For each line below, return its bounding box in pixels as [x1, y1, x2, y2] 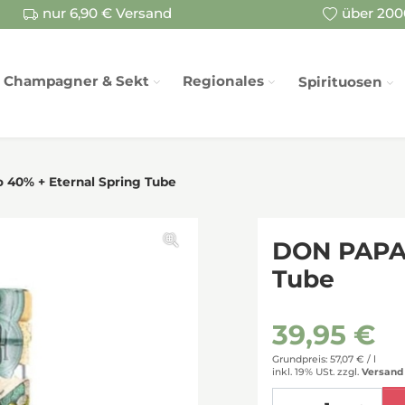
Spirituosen [298, 73, 383, 90]
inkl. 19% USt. [272, 366, 334, 379]
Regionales [183, 72, 265, 89]
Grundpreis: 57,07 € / [272, 353, 373, 365]
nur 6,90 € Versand [42, 5, 173, 23]
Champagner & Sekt [4, 72, 150, 89]
